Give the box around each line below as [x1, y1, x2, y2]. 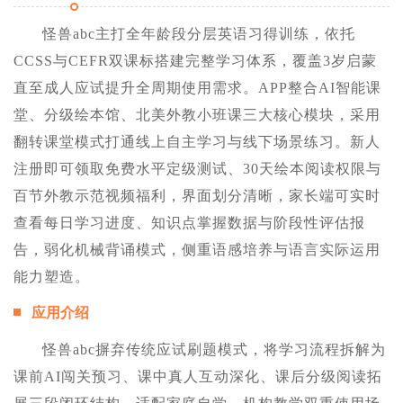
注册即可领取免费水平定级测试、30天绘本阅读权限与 [13, 161, 381, 177]
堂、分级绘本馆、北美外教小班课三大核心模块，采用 [13, 107, 381, 123]
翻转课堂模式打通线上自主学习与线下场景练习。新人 [13, 134, 381, 150]
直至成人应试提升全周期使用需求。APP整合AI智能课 [13, 80, 381, 96]
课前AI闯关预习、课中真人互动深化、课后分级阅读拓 [13, 369, 382, 385]
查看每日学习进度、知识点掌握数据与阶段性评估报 [13, 215, 365, 231]
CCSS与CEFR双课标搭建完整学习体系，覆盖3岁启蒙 [13, 53, 377, 69]
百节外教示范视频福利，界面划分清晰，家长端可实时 [13, 188, 381, 204]
